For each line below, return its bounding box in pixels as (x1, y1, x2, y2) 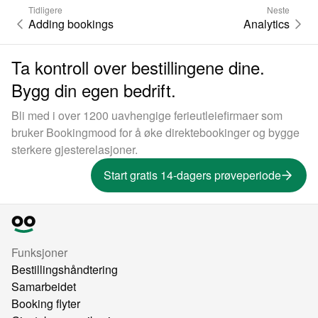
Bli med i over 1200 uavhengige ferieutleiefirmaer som (11, 107, 283, 124)
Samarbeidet (11, 278, 76, 295)
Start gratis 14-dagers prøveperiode (104, 167, 281, 184)
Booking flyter (11, 295, 80, 312)
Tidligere (28, 4, 62, 16)
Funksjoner (11, 244, 67, 261)
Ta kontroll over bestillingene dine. (11, 55, 265, 80)
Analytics (243, 16, 290, 33)
